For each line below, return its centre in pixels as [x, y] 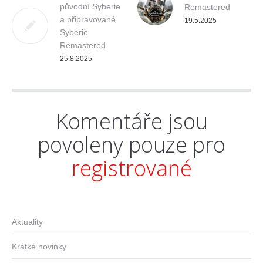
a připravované [88, 19]
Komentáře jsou [131, 121]
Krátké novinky [39, 246]
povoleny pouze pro [131, 144]
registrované [131, 168]
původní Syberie [90, 6]
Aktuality [27, 222]
